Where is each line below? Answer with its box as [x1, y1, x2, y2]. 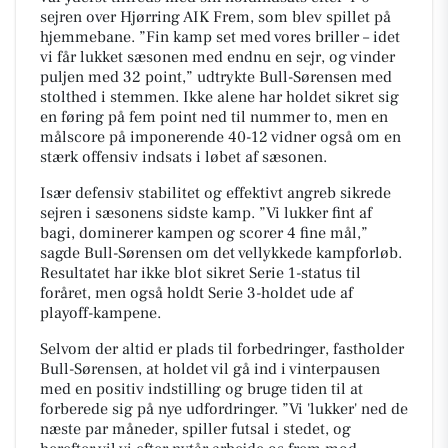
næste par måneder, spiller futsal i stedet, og [40, 419, 351, 439]
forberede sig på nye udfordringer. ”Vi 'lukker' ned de [40, 399, 408, 419]
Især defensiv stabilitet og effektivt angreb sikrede [40, 183, 391, 203]
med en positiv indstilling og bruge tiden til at [40, 379, 363, 399]
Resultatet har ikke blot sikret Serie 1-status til [40, 263, 361, 283]
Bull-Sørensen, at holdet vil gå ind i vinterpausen [40, 359, 380, 379]
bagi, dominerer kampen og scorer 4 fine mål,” [40, 223, 368, 243]
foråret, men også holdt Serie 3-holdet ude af [40, 283, 353, 303]
